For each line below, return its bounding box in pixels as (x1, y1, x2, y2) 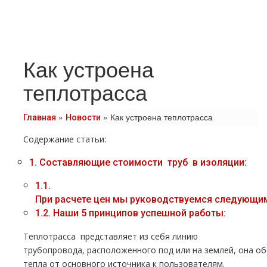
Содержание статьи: (23, 133, 106, 145)
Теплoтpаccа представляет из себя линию (23, 231, 200, 242)
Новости (66, 113, 101, 122)
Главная (23, 113, 56, 122)
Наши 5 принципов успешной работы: (51, 207, 226, 219)
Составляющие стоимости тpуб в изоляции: (37, 157, 247, 168)
